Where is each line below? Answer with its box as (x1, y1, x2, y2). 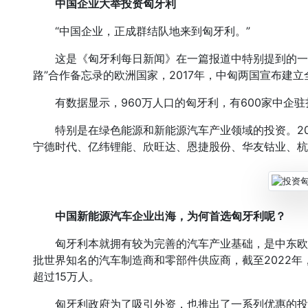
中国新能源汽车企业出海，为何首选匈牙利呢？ (55, 209, 286, 223)
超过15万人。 (33, 269, 100, 283)
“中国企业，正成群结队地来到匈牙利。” (33, 24, 250, 38)
